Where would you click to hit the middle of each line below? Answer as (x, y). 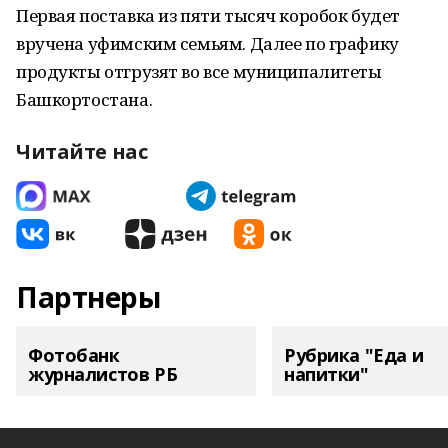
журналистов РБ (103, 374)
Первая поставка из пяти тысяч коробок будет (208, 15)
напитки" (326, 374)
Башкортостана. (84, 99)
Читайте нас (82, 151)
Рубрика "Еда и (354, 355)
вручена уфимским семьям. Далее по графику (207, 43)
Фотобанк (74, 355)
